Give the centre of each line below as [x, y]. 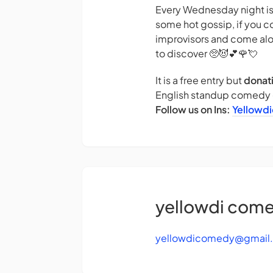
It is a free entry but [200, 80]
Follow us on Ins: [194, 109]
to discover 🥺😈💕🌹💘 [207, 54]
